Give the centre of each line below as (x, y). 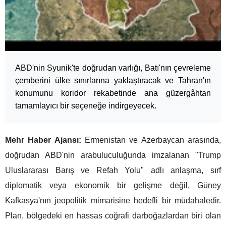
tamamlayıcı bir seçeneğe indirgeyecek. (86, 105)
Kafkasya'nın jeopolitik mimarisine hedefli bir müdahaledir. (113, 200)
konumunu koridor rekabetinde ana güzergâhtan (113, 93)
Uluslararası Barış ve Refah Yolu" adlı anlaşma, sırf (113, 170)
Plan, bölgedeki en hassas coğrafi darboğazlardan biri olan (113, 215)
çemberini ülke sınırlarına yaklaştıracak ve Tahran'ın (113, 80)
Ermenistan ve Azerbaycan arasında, (151, 140)
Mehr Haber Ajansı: (43, 140)
